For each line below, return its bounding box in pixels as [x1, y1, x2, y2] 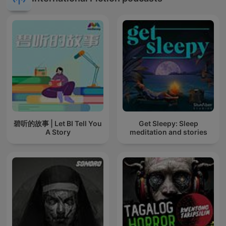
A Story [45, 127, 71, 136]
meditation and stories [129, 127, 207, 136]
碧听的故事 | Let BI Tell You [14, 119, 102, 128]
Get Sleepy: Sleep [138, 119, 198, 128]
